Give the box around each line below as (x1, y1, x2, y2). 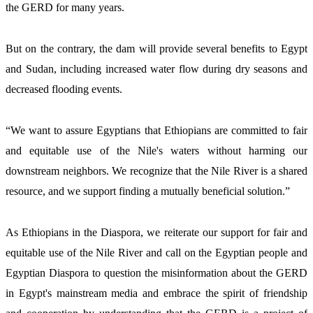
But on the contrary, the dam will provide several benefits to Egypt (6, 43, 307, 55)
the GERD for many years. (6, 1, 124, 14)
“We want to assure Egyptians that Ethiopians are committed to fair (6, 124, 307, 137)
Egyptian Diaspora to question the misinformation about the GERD (6, 267, 307, 279)
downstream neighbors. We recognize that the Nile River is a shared (6, 165, 307, 177)
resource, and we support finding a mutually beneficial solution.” (6, 185, 293, 198)
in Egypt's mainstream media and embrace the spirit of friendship (6, 287, 307, 300)
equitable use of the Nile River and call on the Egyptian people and (6, 247, 307, 259)
